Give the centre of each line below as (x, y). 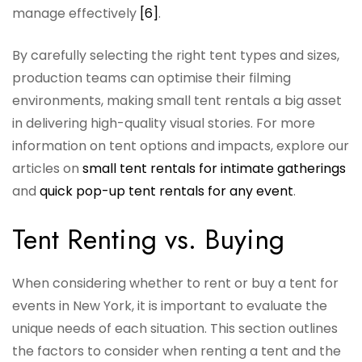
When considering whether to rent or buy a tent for (175, 284)
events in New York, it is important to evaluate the (170, 306)
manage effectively (76, 14)
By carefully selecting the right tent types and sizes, (176, 56)
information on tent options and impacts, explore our (181, 146)
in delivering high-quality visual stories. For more (164, 124)
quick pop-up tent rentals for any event (166, 192)
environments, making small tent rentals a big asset (177, 101)
